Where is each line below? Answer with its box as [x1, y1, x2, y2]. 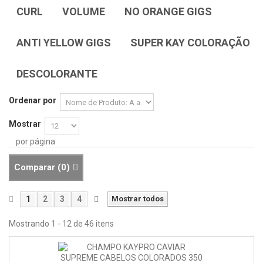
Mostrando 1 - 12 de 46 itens [9, 219, 114, 229]
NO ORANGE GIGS [124, 5, 212, 18]
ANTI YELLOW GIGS [16, 36, 111, 49]
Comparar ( [14, 162, 61, 173]
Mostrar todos [112, 194, 164, 204]
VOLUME [62, 5, 105, 18]
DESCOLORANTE [16, 68, 97, 80]
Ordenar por [9, 96, 56, 106]
